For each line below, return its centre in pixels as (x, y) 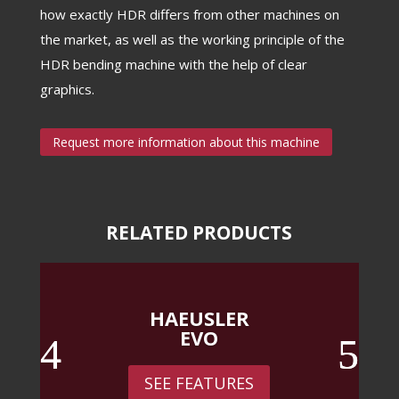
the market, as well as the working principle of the (192, 39)
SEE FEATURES (199, 383)
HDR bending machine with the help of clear (173, 64)
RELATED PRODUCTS (199, 233)
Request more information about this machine (186, 142)
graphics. (67, 89)
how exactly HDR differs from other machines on (189, 14)
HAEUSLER (199, 318)
